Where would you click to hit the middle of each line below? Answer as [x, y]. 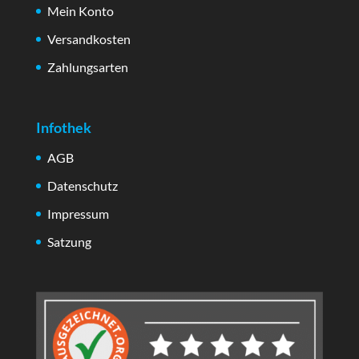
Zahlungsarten [87, 67]
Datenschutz [82, 186]
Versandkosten [89, 39]
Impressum [78, 214]
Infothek [63, 128]
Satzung [69, 242]
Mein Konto [80, 11]
